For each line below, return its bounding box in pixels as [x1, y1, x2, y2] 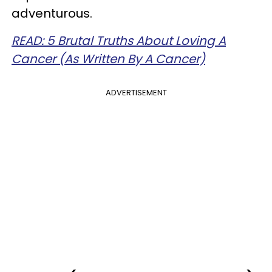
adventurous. [12, 5, 92, 22]
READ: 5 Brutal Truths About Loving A [12, 32, 226, 49]
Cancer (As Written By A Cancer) [12, 50, 205, 67]
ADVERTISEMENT [105, 87, 167, 98]
